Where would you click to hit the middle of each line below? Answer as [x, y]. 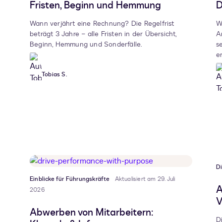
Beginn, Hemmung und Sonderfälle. [86, 45]
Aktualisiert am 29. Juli [145, 179]
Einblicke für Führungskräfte [70, 179]
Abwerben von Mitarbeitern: [91, 213]
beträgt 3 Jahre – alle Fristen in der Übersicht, [103, 34]
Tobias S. [54, 75]
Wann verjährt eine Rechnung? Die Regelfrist [102, 24]
